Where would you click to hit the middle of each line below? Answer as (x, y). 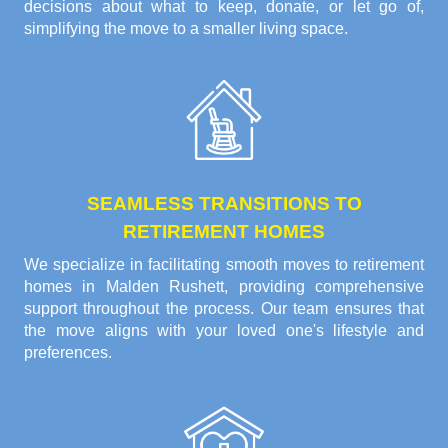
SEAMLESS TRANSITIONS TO (224, 203)
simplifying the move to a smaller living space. (186, 28)
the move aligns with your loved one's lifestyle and (224, 330)
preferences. (68, 352)
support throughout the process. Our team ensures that (224, 308)
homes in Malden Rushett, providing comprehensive (224, 286)
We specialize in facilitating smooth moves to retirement (224, 264)
